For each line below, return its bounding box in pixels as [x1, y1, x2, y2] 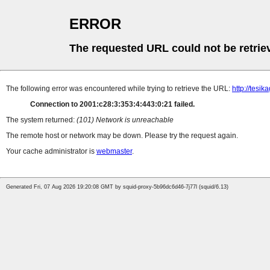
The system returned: [6, 116, 77, 125]
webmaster [96, 147, 132, 156]
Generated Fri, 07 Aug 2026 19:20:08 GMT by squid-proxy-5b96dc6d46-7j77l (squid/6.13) [6, 184, 228, 190]
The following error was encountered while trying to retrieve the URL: [6, 84, 232, 93]
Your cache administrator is [6, 147, 96, 156]
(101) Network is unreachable [77, 116, 174, 125]
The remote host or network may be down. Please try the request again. [6, 131, 238, 140]
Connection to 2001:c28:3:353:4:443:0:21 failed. [30, 100, 195, 109]
